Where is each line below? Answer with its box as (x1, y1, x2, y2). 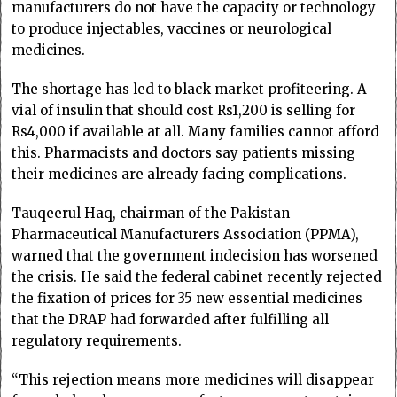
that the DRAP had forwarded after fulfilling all (12, 310, 330, 328)
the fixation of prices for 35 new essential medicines (12, 289, 363, 307)
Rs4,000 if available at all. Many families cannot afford (12, 122, 380, 140)
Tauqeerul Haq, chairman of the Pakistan (12, 204, 291, 222)
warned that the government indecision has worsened (12, 246, 378, 264)
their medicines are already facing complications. (12, 165, 347, 183)
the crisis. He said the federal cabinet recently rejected (12, 268, 383, 285)
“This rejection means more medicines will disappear (12, 370, 375, 388)
